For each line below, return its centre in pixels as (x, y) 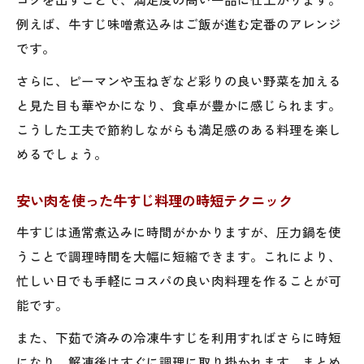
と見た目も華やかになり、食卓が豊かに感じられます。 (179, 104)
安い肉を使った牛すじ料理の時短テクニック (154, 200)
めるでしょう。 (62, 153)
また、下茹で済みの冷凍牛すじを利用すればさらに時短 (179, 337)
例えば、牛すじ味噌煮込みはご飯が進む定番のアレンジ (179, 23)
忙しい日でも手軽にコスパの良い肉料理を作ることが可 (179, 280)
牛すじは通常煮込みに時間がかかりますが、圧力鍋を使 (179, 231)
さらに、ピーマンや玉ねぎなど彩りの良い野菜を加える (179, 80)
